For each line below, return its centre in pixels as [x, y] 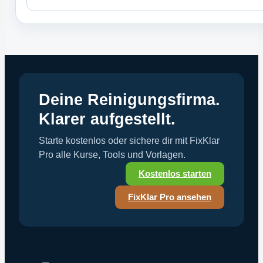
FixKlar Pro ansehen [170, 198]
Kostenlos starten [175, 174]
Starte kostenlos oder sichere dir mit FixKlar [129, 141]
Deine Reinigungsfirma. [129, 100]
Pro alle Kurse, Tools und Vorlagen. [112, 155]
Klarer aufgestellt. [107, 119]
